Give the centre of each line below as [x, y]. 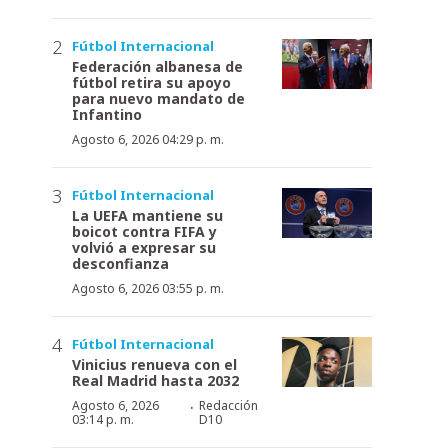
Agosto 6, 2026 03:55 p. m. [148, 288]
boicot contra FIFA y [144, 231]
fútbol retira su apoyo [151, 82]
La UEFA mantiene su [147, 215]
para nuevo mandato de [158, 98]
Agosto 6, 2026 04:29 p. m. [148, 139]
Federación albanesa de [157, 66]
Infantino [107, 114]
